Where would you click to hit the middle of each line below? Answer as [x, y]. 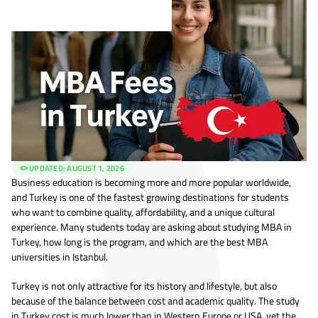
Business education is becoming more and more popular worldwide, [151, 183]
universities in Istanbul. [60, 257]
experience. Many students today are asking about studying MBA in [152, 227]
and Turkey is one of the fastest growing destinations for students [150, 198]
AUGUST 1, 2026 [95, 169]
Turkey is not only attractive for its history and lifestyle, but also [144, 286]
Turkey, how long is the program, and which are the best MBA [139, 242]
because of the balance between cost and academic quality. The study [155, 301]
